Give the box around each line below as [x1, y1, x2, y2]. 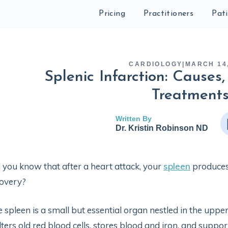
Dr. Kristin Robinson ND [116, 124, 208, 132]
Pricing [99, 10, 125, 18]
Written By [116, 115, 152, 123]
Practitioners [143, 10, 194, 18]
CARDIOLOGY [129, 61, 183, 68]
